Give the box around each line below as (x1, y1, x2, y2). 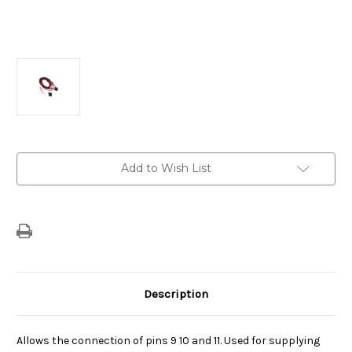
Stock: (16, 167, 49, 181)
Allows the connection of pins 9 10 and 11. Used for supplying (16, 333, 320, 347)
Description (144, 286, 208, 301)
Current (16, 152, 56, 166)
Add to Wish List (120, 160, 211, 175)
